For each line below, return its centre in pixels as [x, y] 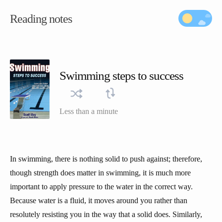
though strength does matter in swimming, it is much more [100, 173]
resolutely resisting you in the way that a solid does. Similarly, [106, 214]
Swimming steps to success [121, 76]
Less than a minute [89, 111]
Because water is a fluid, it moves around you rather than [99, 200]
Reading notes [41, 19]
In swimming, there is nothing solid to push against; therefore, [106, 159]
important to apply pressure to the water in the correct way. [101, 187]
